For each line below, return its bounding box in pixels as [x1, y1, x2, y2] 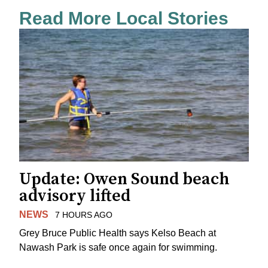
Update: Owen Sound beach [19, 169, 230, 190]
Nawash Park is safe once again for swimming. [19, 242, 217, 252]
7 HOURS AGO [54, 210, 112, 220]
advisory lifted [19, 185, 130, 207]
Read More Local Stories [19, 8, 229, 29]
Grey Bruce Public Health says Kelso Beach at [19, 227, 216, 238]
